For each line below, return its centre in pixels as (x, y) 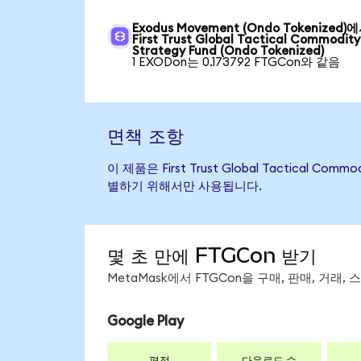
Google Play (145, 322)
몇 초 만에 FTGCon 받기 (212, 255)
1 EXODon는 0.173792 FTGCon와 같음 (237, 63)
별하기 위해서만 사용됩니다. (184, 187)
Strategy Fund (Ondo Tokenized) (228, 52)
